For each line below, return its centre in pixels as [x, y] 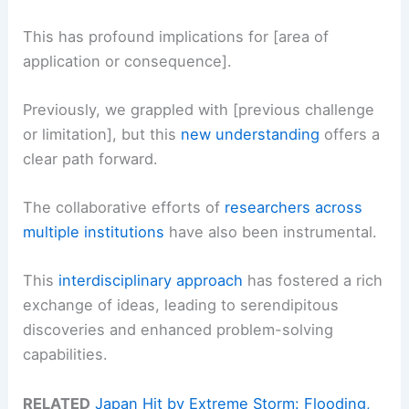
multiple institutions [94, 232]
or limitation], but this [102, 134]
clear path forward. [91, 158]
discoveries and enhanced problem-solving [178, 330]
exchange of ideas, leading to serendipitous [181, 305]
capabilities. [66, 355]
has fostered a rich [313, 281]
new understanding [251, 134]
